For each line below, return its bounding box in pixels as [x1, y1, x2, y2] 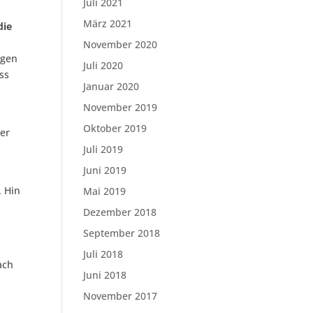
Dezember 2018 [83, 205, 157, 219]
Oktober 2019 [83, 122, 147, 135]
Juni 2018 [83, 268, 127, 282]
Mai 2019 [83, 184, 126, 198]
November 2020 [83, 38, 158, 51]
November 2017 [83, 289, 158, 303]
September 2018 [83, 226, 161, 240]
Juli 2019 [83, 143, 124, 156]
